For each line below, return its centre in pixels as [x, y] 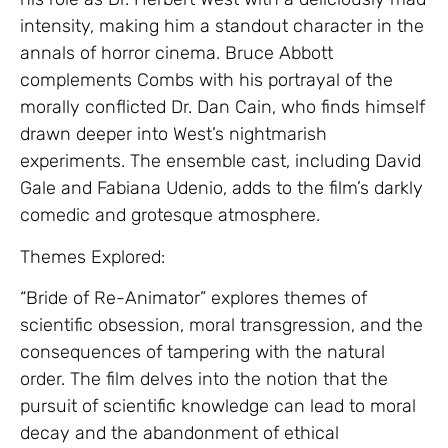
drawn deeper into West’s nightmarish [173, 134]
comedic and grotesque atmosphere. [170, 215]
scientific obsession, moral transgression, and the [221, 325]
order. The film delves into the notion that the [204, 379]
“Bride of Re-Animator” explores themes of [193, 298]
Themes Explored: [92, 256]
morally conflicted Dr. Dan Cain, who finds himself [222, 107]
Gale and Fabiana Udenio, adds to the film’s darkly [221, 188]
